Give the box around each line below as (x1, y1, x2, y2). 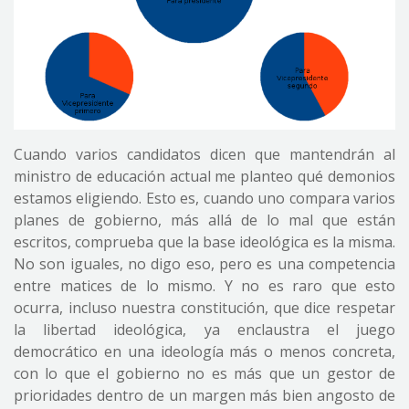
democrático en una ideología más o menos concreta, (14, 341, 395, 362)
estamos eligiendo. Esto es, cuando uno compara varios (14, 188, 395, 209)
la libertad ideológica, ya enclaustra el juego (14, 320, 395, 341)
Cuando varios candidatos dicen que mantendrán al (14, 144, 395, 165)
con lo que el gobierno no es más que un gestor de (14, 363, 395, 384)
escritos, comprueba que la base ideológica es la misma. (14, 232, 395, 253)
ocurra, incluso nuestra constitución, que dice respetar (14, 298, 395, 319)
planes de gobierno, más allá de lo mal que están (14, 210, 395, 231)
